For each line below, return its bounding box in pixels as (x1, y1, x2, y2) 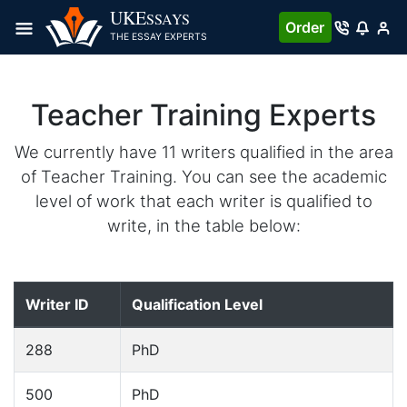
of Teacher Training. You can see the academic (20, 166, 387, 186)
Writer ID (25, 295, 89, 313)
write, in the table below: (106, 215, 301, 235)
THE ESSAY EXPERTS (109, 31, 207, 43)
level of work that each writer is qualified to (35, 191, 372, 211)
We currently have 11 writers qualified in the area (14, 142, 393, 162)
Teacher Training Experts (31, 97, 376, 133)
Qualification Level (132, 295, 263, 313)
